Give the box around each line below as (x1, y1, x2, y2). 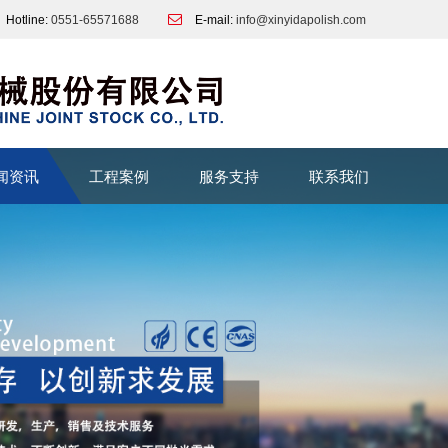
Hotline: (3, 13, 51, 27)
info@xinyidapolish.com (236, 13, 366, 27)
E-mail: (192, 13, 236, 27)
